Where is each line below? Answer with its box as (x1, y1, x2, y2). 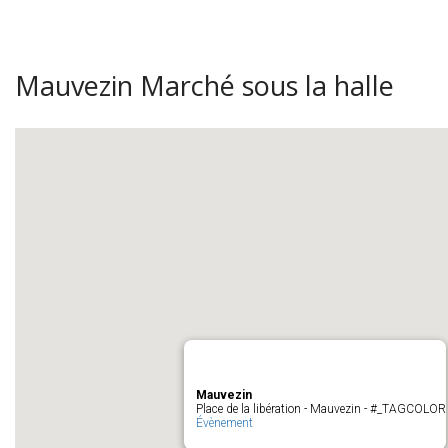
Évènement (196, 416, 253, 430)
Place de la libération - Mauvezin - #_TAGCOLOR (196, 402, 446, 416)
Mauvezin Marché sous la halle (15, 67, 394, 104)
